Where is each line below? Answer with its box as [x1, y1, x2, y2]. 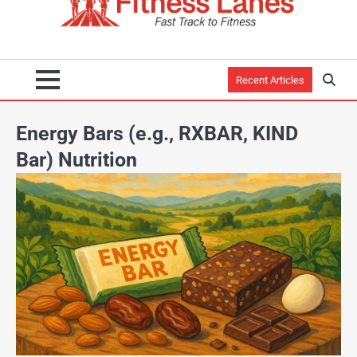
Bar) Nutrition [16, 147, 137, 171]
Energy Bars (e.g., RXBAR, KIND [16, 121, 298, 145]
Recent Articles [236, 74, 304, 86]
